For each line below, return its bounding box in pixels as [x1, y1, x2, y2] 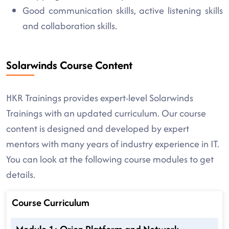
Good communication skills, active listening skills [22, 4, 223, 17]
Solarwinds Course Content [6, 57, 132, 73]
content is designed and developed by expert [6, 122, 189, 135]
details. [6, 168, 35, 181]
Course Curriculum [12, 195, 89, 210]
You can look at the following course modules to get [6, 152, 214, 166]
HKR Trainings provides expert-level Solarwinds [6, 91, 193, 105]
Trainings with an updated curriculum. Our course [6, 106, 206, 120]
